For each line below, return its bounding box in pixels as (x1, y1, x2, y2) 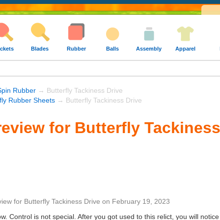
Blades (31, 46, 49, 52)
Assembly (136, 46, 162, 52)
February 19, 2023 (112, 197, 170, 205)
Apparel (175, 46, 195, 52)
